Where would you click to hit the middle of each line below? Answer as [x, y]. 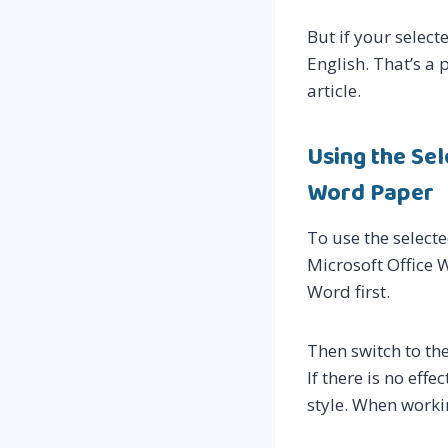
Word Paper [370, 194]
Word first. [348, 292]
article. [334, 91]
